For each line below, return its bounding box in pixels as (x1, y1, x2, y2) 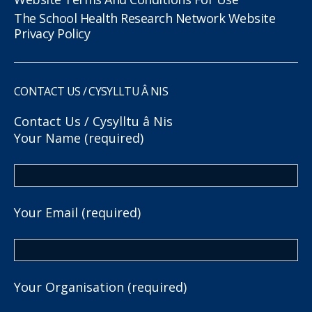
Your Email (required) (14, 203, 141, 221)
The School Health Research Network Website (14, 9, 276, 26)
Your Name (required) (14, 129, 143, 146)
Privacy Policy (14, 24, 91, 42)
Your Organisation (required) (14, 278, 187, 295)
